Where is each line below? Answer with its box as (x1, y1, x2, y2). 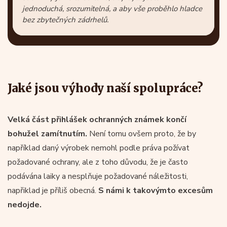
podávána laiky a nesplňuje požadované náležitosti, (8, 171, 188, 182)
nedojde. (8, 199, 42, 210)
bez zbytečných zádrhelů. (22, 15, 108, 25)
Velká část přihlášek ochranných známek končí (8, 114, 186, 125)
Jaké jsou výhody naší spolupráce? (8, 81, 203, 95)
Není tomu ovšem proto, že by (87, 128, 196, 139)
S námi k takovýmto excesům (98, 185, 213, 196)
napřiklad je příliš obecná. (8, 185, 98, 196)
